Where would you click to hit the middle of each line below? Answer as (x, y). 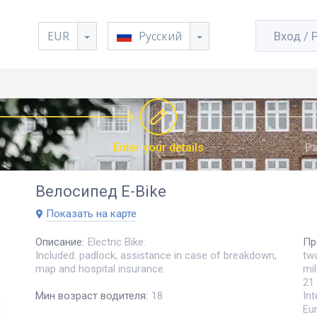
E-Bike (144, 191)
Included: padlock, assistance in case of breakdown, (156, 255)
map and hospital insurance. (100, 269)
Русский (161, 36)
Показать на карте (91, 214)
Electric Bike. (117, 242)
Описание (59, 242)
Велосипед (76, 191)
